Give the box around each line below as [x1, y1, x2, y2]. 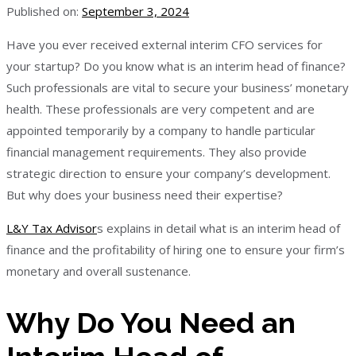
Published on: [6, 3, 79, 19]
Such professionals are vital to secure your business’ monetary [6, 79, 349, 95]
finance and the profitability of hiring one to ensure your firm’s [6, 242, 345, 257]
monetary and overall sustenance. [6, 263, 191, 279]
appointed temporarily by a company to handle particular [6, 122, 315, 138]
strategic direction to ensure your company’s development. [6, 165, 331, 181]
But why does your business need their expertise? [6, 187, 283, 203]
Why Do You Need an [6, 305, 296, 339]
